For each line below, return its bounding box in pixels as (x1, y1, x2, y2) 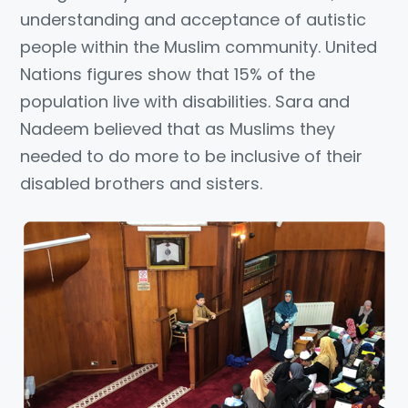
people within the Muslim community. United (20, 36, 378, 59)
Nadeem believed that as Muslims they (20, 117, 336, 141)
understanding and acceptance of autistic (20, 8, 367, 32)
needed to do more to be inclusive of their (20, 145, 363, 168)
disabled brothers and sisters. (20, 172, 263, 196)
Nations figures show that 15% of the (20, 63, 316, 87)
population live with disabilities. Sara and (20, 90, 351, 114)
